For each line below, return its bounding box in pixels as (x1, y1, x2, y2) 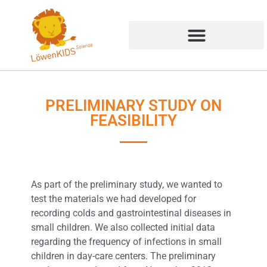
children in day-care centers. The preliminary (30, 250, 216, 262)
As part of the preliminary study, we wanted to (30, 178, 222, 190)
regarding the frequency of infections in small (30, 235, 222, 247)
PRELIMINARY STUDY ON (45, 97, 222, 115)
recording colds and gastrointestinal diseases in (30, 207, 231, 219)
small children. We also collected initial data (30, 221, 215, 233)
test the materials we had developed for (30, 193, 196, 204)
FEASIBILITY (90, 111, 177, 130)
